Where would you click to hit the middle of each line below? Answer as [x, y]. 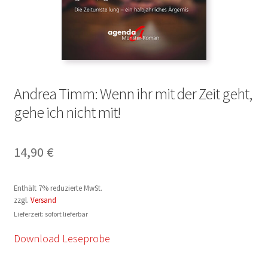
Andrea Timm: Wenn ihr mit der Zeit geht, [133, 94]
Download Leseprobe [62, 239]
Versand [43, 200]
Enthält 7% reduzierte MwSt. [58, 188]
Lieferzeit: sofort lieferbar [51, 214]
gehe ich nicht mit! [67, 112]
